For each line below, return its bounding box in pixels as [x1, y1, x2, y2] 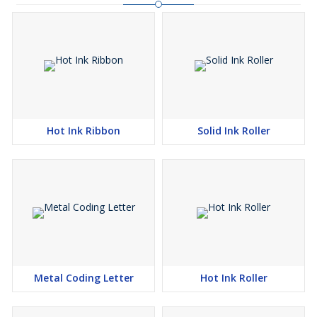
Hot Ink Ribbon [47, 124, 120, 138]
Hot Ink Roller [200, 271, 267, 285]
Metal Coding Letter [33, 271, 134, 285]
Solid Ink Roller [197, 124, 270, 138]
